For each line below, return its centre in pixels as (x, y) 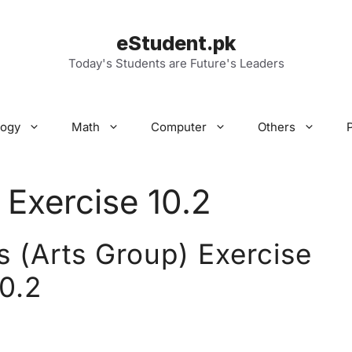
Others (277, 127)
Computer (179, 127)
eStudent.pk (176, 43)
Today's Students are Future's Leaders (176, 63)
